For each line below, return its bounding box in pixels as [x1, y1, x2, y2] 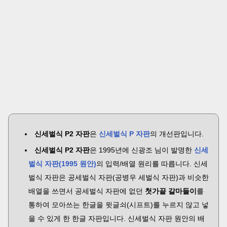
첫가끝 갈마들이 [145, 187, 197, 195]
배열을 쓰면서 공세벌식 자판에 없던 [28, 187, 145, 195]
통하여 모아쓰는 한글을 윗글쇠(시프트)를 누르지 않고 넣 [28, 201, 209, 209]
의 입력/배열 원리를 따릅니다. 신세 [96, 160, 208, 168]
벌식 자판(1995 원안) [28, 160, 96, 168]
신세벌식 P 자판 [99, 130, 150, 138]
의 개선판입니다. [150, 130, 204, 138]
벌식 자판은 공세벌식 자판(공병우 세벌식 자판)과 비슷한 [28, 173, 209, 181]
